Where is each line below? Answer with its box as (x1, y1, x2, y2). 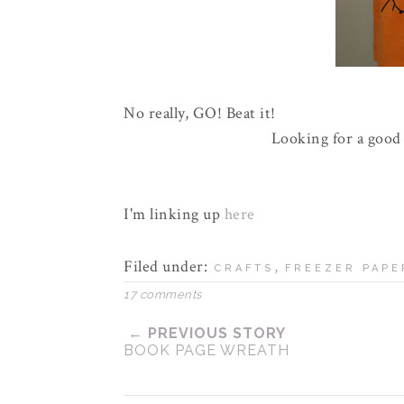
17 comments (124, 288, 202, 301)
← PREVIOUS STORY (127, 325, 286, 342)
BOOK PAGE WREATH (124, 342, 289, 359)
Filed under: (124, 256, 212, 277)
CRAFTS (214, 262, 274, 274)
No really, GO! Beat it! (124, 103, 276, 124)
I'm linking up (124, 204, 225, 225)
